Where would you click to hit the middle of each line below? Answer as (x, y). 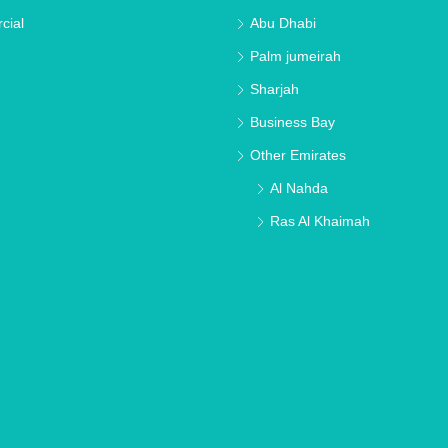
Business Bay (292, 122)
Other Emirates (298, 155)
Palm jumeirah (295, 56)
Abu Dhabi (283, 23)
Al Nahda (299, 188)
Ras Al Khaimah (320, 221)
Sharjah (274, 89)
